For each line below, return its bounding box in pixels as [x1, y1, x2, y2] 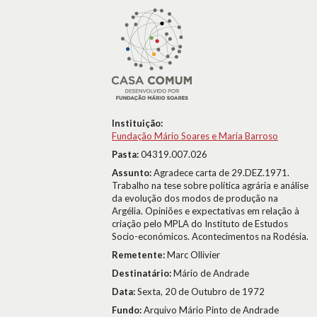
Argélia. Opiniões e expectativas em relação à [112, 205, 299, 217]
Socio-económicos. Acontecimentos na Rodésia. [112, 231, 309, 242]
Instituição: [112, 117, 163, 129]
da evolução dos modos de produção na [112, 192, 278, 204]
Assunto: [112, 167, 154, 178]
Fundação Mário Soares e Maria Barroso [112, 130, 278, 142]
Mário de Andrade [173, 267, 249, 279]
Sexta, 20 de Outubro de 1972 [137, 286, 265, 297]
